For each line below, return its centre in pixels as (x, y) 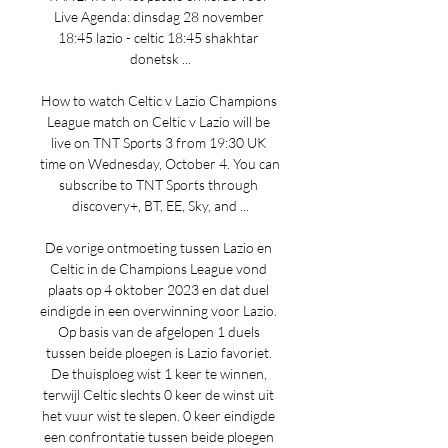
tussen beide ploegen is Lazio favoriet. (158, 352)
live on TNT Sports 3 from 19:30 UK (158, 142)
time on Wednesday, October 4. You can (160, 163)
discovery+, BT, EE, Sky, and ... (160, 205)
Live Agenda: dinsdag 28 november (158, 16)
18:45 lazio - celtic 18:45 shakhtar (158, 37)
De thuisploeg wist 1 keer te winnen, (158, 373)
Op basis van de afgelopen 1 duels (158, 331)
